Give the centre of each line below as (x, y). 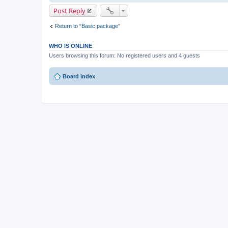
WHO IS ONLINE (70, 46)
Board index (79, 77)
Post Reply (69, 11)
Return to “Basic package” (88, 26)
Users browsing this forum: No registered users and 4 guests (124, 55)
